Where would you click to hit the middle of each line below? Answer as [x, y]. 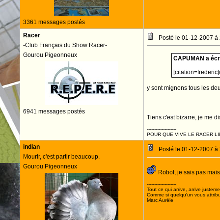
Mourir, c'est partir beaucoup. [61, 157]
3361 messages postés [54, 22]
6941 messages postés [54, 111]
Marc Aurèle [160, 200]
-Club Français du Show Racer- [65, 45]
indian [31, 147]
